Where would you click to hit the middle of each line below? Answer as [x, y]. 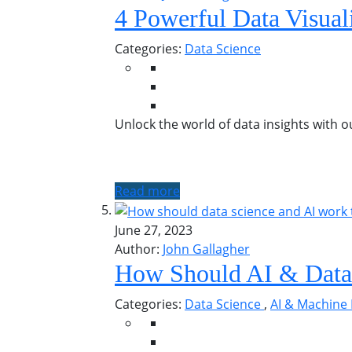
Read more [147, 191]
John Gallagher [206, 249]
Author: [137, 249]
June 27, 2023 [154, 230]
